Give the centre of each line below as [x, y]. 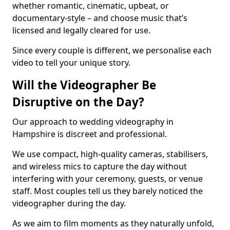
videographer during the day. [69, 203]
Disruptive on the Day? [78, 102]
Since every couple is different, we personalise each [112, 50]
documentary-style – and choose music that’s [100, 18]
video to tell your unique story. [71, 63]
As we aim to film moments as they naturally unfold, [113, 223]
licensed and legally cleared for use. [81, 30]
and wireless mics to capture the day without [100, 166]
